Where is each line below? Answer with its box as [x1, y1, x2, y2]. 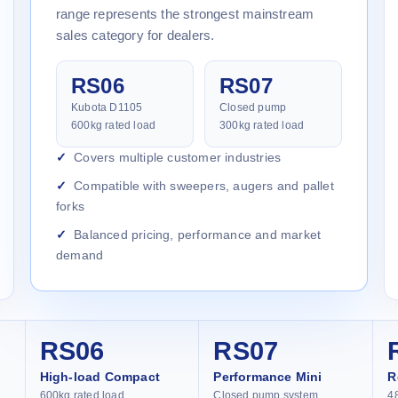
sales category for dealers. [56, 27, 215, 43]
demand [56, 247, 104, 262]
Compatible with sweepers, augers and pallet [74, 178, 334, 193]
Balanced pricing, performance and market [74, 227, 322, 242]
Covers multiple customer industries [74, 149, 282, 164]
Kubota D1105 [71, 100, 143, 114]
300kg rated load [219, 118, 305, 131]
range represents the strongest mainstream [56, 5, 314, 21]
